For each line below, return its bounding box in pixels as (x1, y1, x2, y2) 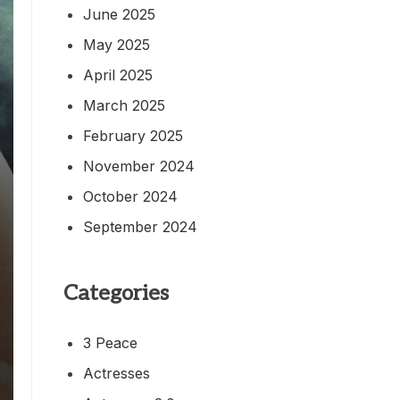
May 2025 (83, 35, 150, 54)
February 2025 (83, 126, 183, 145)
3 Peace (83, 333, 137, 352)
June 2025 (83, 4, 155, 23)
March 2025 (83, 96, 165, 114)
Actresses (83, 363, 150, 382)
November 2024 (83, 156, 195, 175)
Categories (63, 279, 169, 306)
